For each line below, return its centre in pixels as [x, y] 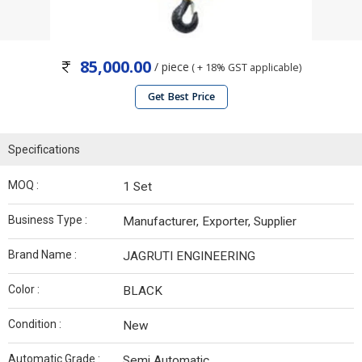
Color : [24, 289]
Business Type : [48, 220]
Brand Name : [42, 255]
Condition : [35, 324]
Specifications [44, 149]
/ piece [170, 67]
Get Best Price [181, 97]
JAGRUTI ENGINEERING [189, 256]
